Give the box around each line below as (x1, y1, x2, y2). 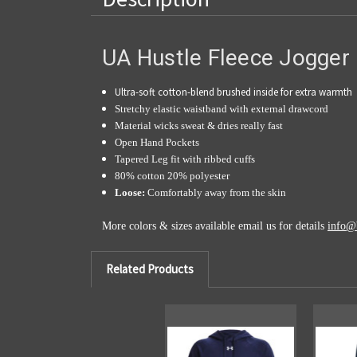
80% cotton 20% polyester (115, 169, 230, 182)
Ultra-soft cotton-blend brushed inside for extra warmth (115, 84, 353, 99)
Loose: (115, 186, 146, 198)
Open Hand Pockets (115, 135, 200, 148)
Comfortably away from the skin (147, 186, 287, 198)
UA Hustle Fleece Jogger (102, 44, 350, 71)
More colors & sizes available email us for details (102, 219, 328, 232)
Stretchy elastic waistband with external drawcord (115, 102, 329, 115)
